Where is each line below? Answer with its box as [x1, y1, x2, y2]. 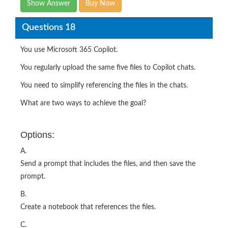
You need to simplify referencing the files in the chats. [20, 81, 188, 89]
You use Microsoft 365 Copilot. [20, 46, 118, 53]
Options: [20, 129, 54, 140]
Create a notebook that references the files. [20, 203, 156, 211]
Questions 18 [21, 23, 75, 33]
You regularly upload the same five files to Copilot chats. [20, 64, 195, 71]
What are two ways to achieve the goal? [20, 99, 146, 107]
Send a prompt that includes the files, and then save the [20, 160, 195, 167]
